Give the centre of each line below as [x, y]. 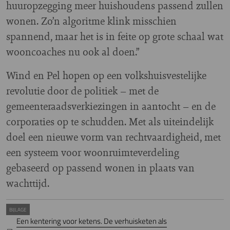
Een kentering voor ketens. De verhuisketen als [92, 221]
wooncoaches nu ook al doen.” [73, 51]
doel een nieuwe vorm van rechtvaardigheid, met [113, 137]
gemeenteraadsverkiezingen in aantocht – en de [111, 106]
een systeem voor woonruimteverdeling [93, 152]
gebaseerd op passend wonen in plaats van [100, 167]
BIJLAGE [18, 209]
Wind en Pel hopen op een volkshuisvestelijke [106, 75]
